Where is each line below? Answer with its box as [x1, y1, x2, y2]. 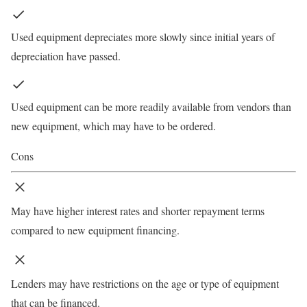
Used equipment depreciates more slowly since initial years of [11, 29, 275, 45]
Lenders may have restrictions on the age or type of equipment [11, 276, 279, 291]
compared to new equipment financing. [11, 223, 180, 238]
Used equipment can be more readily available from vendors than [11, 99, 291, 114]
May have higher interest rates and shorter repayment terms [11, 204, 265, 219]
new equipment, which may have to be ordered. [11, 119, 216, 134]
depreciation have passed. [11, 49, 121, 64]
